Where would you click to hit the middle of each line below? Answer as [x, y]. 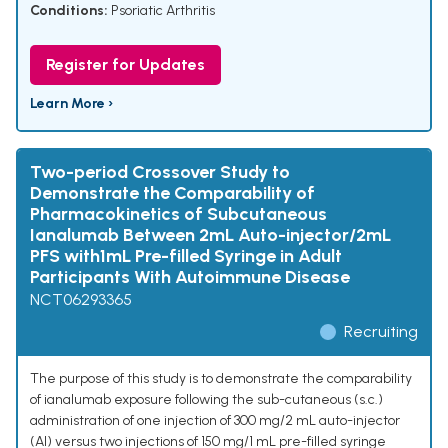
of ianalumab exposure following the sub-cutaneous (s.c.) [206, 400]
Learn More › [71, 104]
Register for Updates [125, 65]
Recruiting [381, 332]
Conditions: [69, 11]
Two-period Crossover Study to [160, 172]
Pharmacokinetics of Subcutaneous [178, 214]
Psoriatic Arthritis [163, 11]
